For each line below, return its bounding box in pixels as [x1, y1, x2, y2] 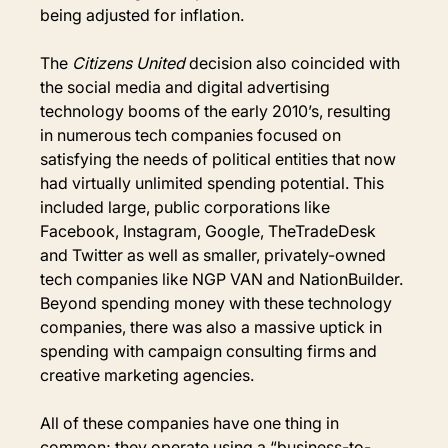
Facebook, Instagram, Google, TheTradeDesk [40, 220, 381, 241]
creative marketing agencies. [40, 364, 255, 385]
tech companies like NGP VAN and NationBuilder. [40, 268, 408, 289]
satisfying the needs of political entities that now [40, 148, 401, 169]
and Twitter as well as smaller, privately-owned [40, 244, 391, 265]
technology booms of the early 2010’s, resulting [40, 100, 396, 121]
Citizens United [72, 52, 186, 73]
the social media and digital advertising [40, 76, 335, 97]
